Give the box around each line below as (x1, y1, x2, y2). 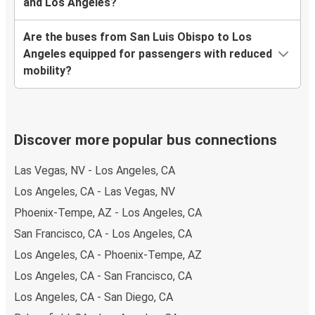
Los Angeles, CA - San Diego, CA (14, 290, 173, 304)
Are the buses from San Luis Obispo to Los (23, 30, 252, 44)
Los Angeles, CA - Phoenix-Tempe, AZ (14, 247, 202, 262)
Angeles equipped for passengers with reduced (23, 47, 272, 61)
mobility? (23, 64, 72, 78)
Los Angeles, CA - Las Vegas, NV (14, 184, 175, 198)
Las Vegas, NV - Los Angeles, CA (14, 163, 175, 177)
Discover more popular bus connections (14, 131, 277, 149)
